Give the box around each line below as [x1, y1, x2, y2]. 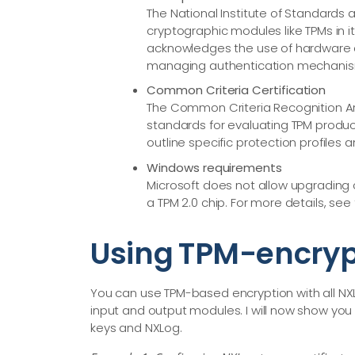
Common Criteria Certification [147, 82, 326, 99]
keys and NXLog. [90, 319, 182, 336]
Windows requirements [147, 158, 282, 176]
